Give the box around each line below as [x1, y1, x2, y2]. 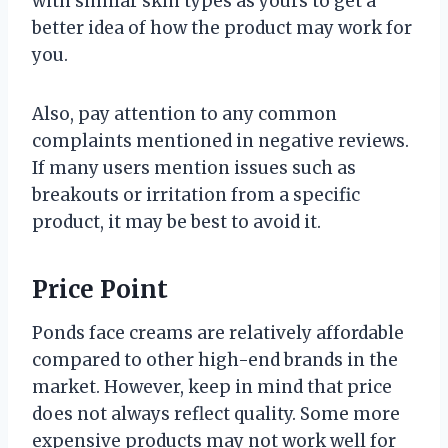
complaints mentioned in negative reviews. [32, 129, 409, 152]
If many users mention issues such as [32, 156, 356, 179]
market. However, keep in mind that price [32, 375, 392, 398]
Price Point [32, 273, 168, 305]
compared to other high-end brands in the [32, 348, 398, 371]
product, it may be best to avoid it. [32, 210, 321, 233]
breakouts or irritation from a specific [32, 183, 360, 206]
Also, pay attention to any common [32, 102, 337, 125]
